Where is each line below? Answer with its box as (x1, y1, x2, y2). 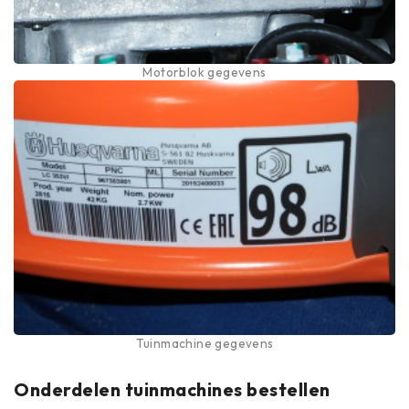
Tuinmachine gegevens (135, 335, 274, 351)
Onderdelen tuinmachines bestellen (14, 378, 330, 401)
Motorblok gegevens (142, 64, 267, 81)
